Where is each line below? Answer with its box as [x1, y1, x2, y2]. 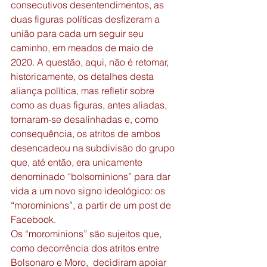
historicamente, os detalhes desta [11, 70, 156, 82]
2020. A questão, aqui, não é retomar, [11, 56, 171, 68]
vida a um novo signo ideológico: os [11, 185, 167, 197]
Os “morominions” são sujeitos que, [11, 228, 164, 240]
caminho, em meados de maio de [11, 42, 156, 54]
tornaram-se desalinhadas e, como [11, 113, 161, 125]
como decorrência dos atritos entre [11, 242, 162, 254]
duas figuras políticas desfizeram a [11, 13, 162, 25]
